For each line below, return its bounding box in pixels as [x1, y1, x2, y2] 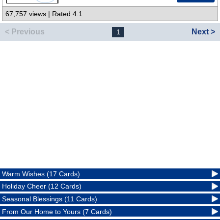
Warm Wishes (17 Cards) [2, 169, 81, 178]
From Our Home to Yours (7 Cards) [2, 207, 112, 216]
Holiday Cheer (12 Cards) [2, 182, 82, 191]
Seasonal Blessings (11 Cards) [2, 195, 98, 203]
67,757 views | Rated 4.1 [5, 10, 83, 18]
